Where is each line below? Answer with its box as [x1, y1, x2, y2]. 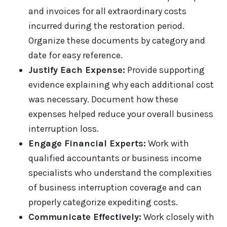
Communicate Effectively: [28, 211, 141, 223]
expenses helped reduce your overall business [28, 108, 213, 120]
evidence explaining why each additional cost [28, 79, 214, 91]
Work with [146, 138, 189, 149]
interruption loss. [28, 123, 99, 135]
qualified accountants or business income [28, 153, 202, 164]
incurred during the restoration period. [28, 20, 184, 32]
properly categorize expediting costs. [28, 197, 178, 208]
